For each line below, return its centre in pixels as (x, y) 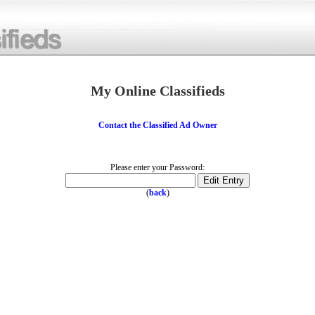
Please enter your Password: (157, 167)
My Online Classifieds (157, 91)
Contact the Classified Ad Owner (157, 125)
